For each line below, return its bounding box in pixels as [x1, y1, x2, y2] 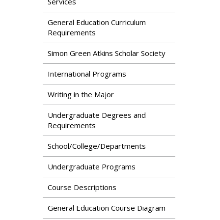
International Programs [48, 69, 126, 79]
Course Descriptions [48, 182, 116, 192]
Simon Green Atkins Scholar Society [48, 48, 165, 58]
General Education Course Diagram [48, 203, 165, 213]
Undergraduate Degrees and [48, 110, 146, 120]
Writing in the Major [48, 89, 114, 99]
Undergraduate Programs [48, 162, 136, 171]
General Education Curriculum [48, 17, 146, 27]
